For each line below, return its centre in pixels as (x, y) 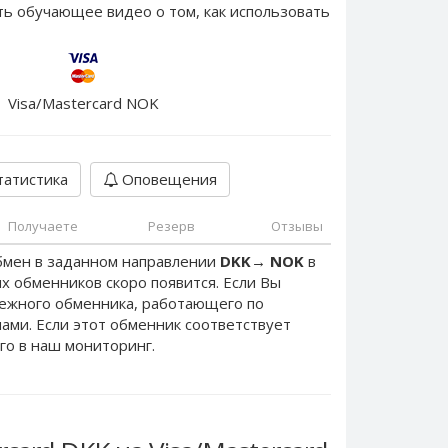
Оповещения (167, 179)
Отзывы (297, 226)
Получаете (43, 226)
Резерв (171, 226)
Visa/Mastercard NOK (83, 103)
